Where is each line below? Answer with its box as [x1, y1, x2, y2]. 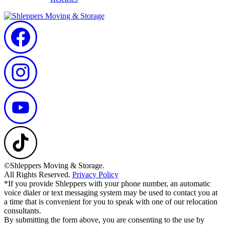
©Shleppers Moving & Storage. [4, 161, 104, 170]
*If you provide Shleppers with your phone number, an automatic [4, 179, 210, 188]
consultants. [4, 206, 41, 215]
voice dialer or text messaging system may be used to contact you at [4, 188, 217, 197]
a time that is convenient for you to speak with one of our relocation [4, 197, 217, 206]
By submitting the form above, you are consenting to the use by [4, 215, 204, 224]
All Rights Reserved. [4, 170, 72, 179]
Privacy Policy [72, 170, 119, 179]
